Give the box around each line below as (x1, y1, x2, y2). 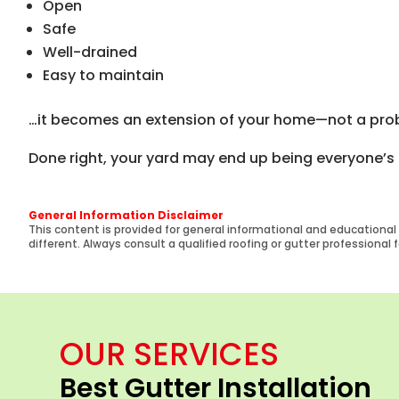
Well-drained (43, 42, 137, 63)
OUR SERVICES (60, 332, 280, 377)
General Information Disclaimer (28, 208, 224, 224)
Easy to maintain (43, 65, 164, 86)
